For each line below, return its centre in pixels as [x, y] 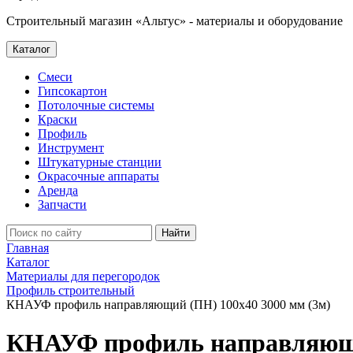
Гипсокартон [72, 91]
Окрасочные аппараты [98, 176]
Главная [28, 248]
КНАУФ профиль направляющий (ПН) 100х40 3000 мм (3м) [168, 305]
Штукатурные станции [100, 162]
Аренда [58, 190]
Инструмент [71, 148]
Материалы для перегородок [83, 276]
